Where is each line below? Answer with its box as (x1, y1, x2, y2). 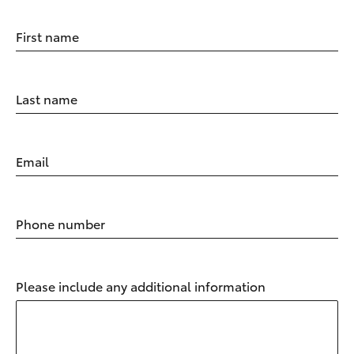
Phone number (16, 214, 105, 233)
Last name (16, 89, 77, 108)
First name (16, 27, 79, 46)
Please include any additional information (16, 277, 265, 296)
